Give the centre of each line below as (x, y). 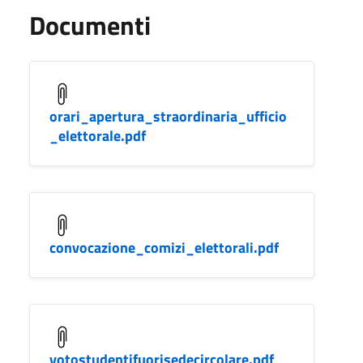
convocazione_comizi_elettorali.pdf (164, 247)
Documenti (90, 25)
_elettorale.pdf (98, 135)
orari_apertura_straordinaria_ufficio (168, 116)
